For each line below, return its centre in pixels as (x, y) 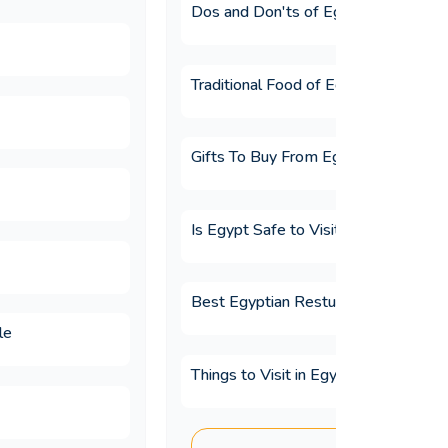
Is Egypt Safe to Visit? (269, 229)
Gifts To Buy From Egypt (277, 157)
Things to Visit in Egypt (271, 374)
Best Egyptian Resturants (280, 302)
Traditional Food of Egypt (278, 84)
